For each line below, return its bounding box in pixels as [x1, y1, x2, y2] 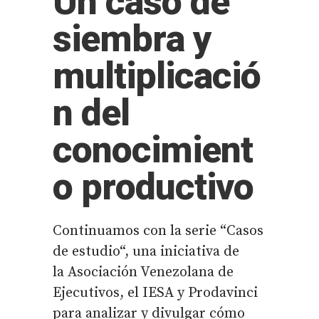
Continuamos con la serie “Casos [53, 222, 263, 240]
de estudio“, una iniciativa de [53, 243, 239, 261]
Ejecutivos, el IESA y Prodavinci [53, 284, 258, 302]
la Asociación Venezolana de [53, 263, 234, 281]
